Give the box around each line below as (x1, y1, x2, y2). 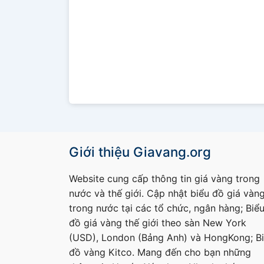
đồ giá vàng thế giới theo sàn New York (69, 217, 246, 229)
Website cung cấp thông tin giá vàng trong (69, 173, 260, 185)
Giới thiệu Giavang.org (69, 144, 211, 160)
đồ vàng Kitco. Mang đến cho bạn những (69, 246, 251, 259)
